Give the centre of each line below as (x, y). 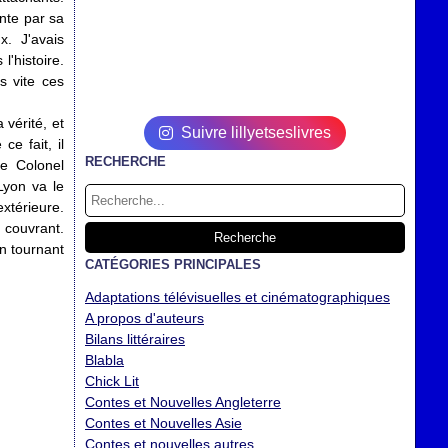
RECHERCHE (125, 161)
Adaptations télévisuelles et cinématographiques (237, 297)
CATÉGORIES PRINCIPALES (173, 264)
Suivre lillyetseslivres (256, 132)
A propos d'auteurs (144, 318)
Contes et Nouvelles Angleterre (183, 402)
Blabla (104, 360)
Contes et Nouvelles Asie (163, 423)
